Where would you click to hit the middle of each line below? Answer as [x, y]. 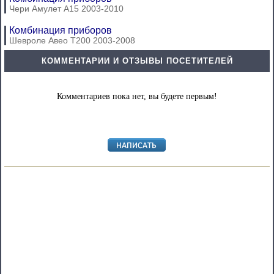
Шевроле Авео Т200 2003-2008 [72, 41]
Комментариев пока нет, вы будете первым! [137, 97]
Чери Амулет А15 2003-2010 [66, 9]
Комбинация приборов [61, 31]
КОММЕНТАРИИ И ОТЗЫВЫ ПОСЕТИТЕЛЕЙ [137, 61]
